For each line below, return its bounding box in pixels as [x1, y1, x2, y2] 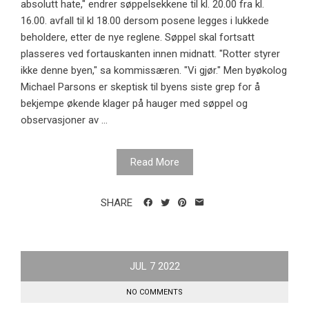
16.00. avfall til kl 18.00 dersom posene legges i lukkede [21, 14, 269, 27]
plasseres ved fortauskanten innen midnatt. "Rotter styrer [21, 47, 280, 60]
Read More [130, 155, 179, 168]
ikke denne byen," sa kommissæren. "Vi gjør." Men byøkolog [21, 63, 287, 77]
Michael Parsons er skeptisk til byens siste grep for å [21, 80, 260, 93]
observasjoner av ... [21, 113, 108, 126]
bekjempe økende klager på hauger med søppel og [21, 97, 248, 110]
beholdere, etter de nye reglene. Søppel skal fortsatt [21, 30, 255, 43]
